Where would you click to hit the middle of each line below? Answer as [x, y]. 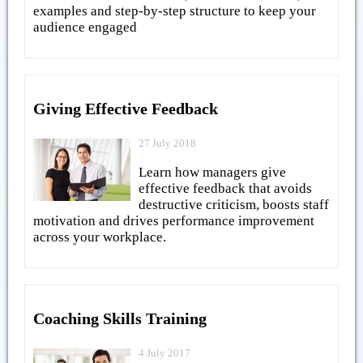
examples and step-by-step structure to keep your [175, 11]
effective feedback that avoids [225, 188]
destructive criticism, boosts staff [234, 204]
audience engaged [85, 28]
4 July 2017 [164, 353]
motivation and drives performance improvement [174, 220]
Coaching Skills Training [120, 318]
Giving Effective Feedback [126, 108]
